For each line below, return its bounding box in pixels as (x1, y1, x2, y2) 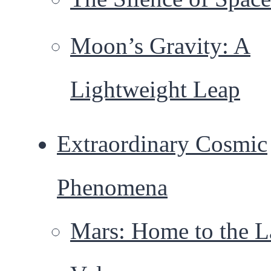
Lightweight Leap (70, 76, 240, 103)
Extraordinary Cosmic (57, 131, 267, 157)
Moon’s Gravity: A (70, 33, 250, 59)
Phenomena (57, 174, 168, 201)
